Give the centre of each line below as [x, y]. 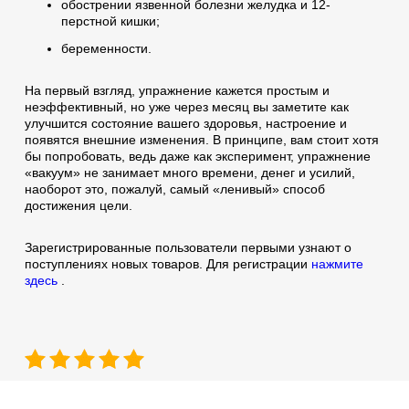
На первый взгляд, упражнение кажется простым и [177, 90]
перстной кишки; [110, 21]
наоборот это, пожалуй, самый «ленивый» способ [174, 189]
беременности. [106, 48]
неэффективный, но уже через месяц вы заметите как [186, 106]
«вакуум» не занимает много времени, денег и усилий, [189, 172]
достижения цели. [78, 205]
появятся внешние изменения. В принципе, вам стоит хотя [201, 139]
